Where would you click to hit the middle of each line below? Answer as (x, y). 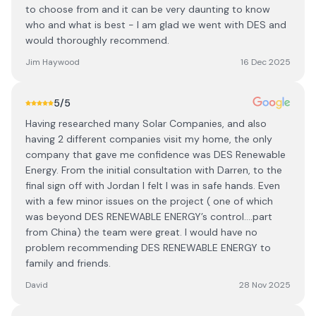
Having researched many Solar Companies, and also (146, 123)
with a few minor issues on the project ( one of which (149, 201)
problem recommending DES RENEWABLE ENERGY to (148, 248)
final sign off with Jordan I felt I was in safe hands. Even (153, 186)
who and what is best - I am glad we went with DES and (156, 25)
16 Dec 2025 (266, 62)
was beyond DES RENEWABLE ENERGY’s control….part (149, 217)
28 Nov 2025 (265, 285)
